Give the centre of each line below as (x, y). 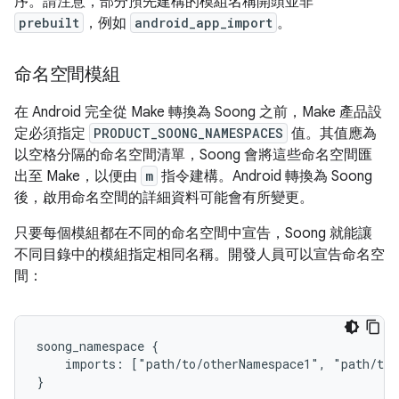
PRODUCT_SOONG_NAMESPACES (188, 133)
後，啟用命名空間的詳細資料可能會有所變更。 (164, 198)
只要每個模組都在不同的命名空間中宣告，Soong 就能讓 (193, 233)
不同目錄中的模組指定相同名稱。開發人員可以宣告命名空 (199, 255)
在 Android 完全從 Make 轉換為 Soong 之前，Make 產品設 (198, 112)
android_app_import (204, 23)
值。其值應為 (332, 134)
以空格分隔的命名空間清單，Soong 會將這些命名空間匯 (193, 155)
